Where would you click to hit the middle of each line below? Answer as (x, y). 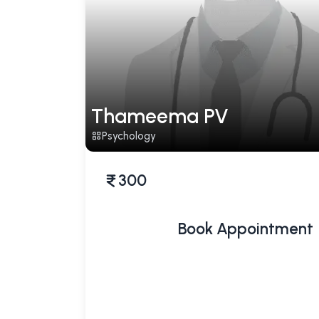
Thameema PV (159, 116)
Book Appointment (246, 229)
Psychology (129, 136)
